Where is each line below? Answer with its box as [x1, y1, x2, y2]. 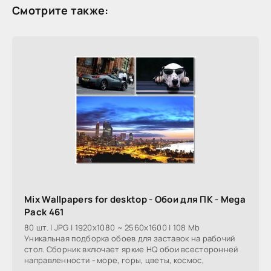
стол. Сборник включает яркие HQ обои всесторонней [24, 243, 238, 255]
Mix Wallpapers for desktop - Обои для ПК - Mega [24, 192, 246, 206]
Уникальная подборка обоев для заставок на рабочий [24, 232, 235, 244]
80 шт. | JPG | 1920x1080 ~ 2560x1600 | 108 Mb [24, 221, 200, 233]
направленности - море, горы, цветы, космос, [24, 254, 204, 266]
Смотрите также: [12, 2, 109, 18]
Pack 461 [24, 205, 65, 218]
